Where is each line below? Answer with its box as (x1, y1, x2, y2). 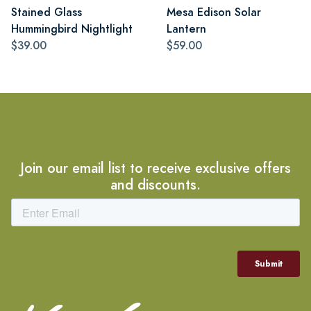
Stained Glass (11, 3, 82, 20)
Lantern (167, 20, 206, 37)
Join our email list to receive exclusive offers (20, 158, 291, 178)
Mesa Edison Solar (167, 3, 261, 20)
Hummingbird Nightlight (11, 20, 133, 37)
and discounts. (110, 174, 201, 194)
